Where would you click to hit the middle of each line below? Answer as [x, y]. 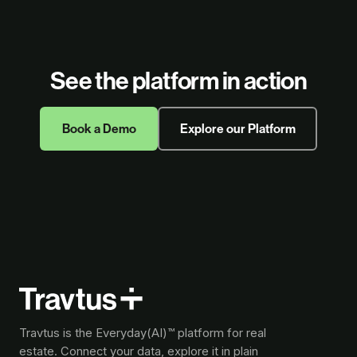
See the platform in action [178, 82]
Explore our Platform [237, 128]
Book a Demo [99, 128]
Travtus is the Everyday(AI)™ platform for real [143, 333]
